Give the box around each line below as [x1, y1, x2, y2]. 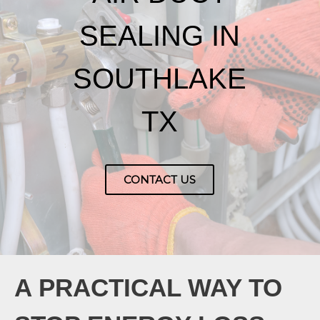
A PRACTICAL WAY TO [14, 273, 282, 301]
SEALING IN [79, 20, 241, 52]
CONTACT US [124, 173, 196, 187]
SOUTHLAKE [73, 63, 247, 95]
